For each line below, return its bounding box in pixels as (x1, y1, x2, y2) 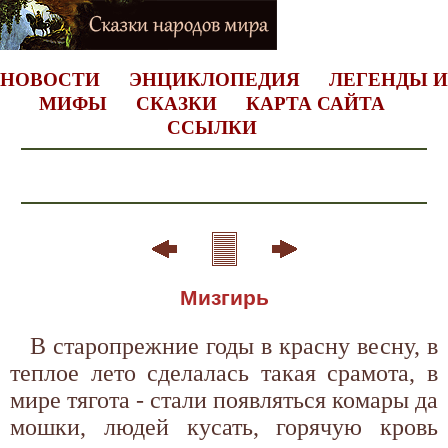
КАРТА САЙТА (245, 93, 385, 114)
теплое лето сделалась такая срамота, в (10, 359, 438, 386)
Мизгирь (179, 285, 269, 310)
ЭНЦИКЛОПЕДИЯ (129, 69, 300, 90)
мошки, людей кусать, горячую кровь (10, 413, 438, 440)
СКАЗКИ (135, 93, 217, 114)
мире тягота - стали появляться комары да (10, 386, 438, 413)
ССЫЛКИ (166, 117, 257, 138)
